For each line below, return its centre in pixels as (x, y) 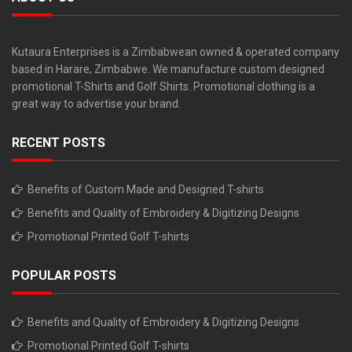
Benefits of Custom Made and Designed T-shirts (146, 189)
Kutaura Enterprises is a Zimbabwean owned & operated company (176, 51)
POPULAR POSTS (64, 275)
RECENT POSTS (59, 142)
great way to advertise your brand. (96, 103)
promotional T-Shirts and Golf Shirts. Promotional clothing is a (163, 86)
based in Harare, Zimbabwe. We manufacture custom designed (168, 69)
